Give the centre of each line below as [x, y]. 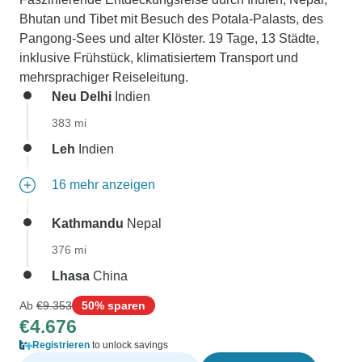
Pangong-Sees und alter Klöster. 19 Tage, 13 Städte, [169, 38]
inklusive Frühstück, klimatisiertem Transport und [159, 58]
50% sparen [114, 305]
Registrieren [61, 345]
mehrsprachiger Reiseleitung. [104, 77]
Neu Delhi [82, 97]
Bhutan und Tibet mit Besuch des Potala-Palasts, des [171, 19]
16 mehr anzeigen [103, 185]
